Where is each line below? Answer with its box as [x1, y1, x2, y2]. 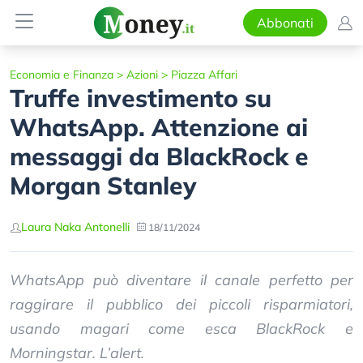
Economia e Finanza [10, 67, 113, 82]
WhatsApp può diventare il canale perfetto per [10, 271, 353, 289]
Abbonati [256, 15, 314, 31]
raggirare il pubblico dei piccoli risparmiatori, [10, 295, 353, 314]
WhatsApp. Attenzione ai [10, 112, 308, 143]
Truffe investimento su [10, 83, 271, 113]
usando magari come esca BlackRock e [10, 319, 353, 338]
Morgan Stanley [10, 170, 197, 201]
